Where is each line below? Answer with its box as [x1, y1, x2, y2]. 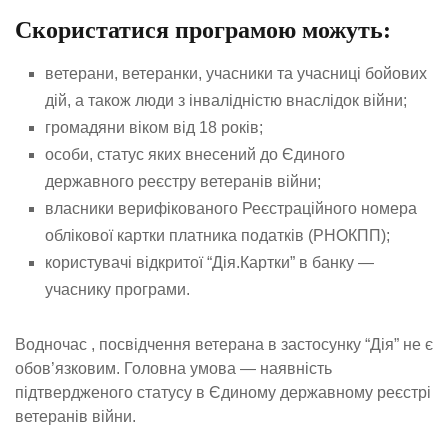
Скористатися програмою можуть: [15, 17, 391, 44]
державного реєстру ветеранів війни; [45, 172, 321, 190]
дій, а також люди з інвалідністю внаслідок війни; [45, 91, 407, 109]
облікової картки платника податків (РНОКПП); [45, 226, 390, 244]
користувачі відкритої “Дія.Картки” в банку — [45, 253, 374, 271]
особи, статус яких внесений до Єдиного [45, 145, 345, 163]
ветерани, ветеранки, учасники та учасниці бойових [45, 64, 427, 82]
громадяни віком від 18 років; [45, 118, 263, 136]
